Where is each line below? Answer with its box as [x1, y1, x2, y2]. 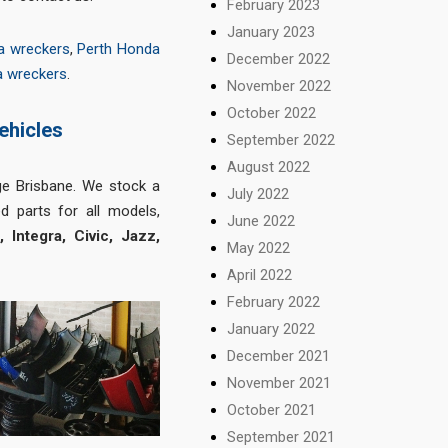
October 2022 [227, 103, 317, 122]
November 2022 [227, 76, 332, 95]
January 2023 [227, 22, 316, 41]
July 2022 [227, 184, 290, 203]
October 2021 [227, 400, 317, 419]
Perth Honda [77, 39, 160, 58]
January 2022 [227, 319, 316, 338]
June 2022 [227, 211, 296, 230]
